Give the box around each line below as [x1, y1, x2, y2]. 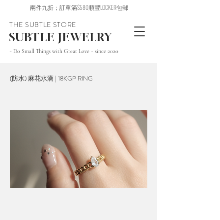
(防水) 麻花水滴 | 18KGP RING [10, 74, 93, 83]
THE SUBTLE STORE [9, 20, 77, 29]
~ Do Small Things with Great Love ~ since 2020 [9, 48, 118, 55]
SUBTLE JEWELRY [9, 30, 112, 44]
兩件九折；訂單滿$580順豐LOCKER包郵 [30, 3, 128, 11]
